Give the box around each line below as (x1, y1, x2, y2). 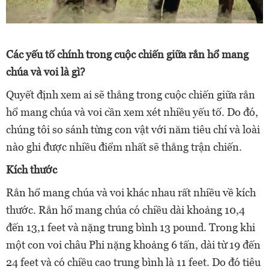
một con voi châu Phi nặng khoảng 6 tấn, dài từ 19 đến (6, 238, 261, 252)
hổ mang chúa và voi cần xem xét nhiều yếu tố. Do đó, (6, 106, 258, 119)
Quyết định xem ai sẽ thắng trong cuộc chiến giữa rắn (6, 88, 255, 101)
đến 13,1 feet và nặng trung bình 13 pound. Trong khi (6, 221, 255, 234)
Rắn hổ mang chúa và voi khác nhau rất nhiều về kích (6, 186, 256, 199)
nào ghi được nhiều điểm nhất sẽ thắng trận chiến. (6, 141, 242, 154)
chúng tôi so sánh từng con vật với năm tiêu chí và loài (6, 123, 260, 136)
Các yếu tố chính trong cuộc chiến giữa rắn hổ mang (6, 48, 249, 61)
